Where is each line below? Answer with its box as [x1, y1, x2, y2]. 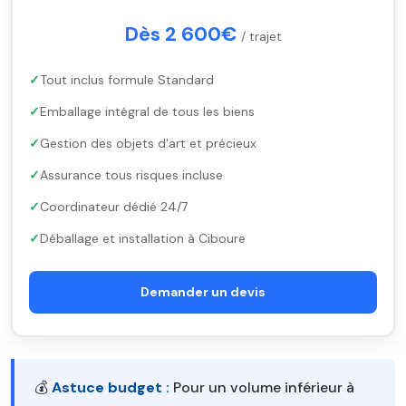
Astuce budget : [52, 378, 169, 397]
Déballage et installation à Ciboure [40, 230, 246, 246]
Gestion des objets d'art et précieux [40, 135, 256, 151]
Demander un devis [140, 284, 266, 300]
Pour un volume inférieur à [169, 378, 354, 397]
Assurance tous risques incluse [40, 167, 223, 183]
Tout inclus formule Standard [40, 72, 214, 88]
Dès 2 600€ [124, 21, 241, 47]
